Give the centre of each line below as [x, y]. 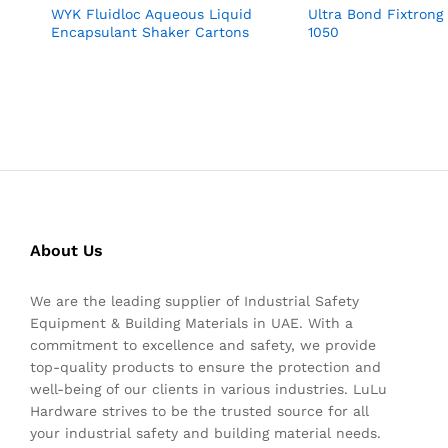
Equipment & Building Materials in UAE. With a [191, 323]
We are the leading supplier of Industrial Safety [194, 301]
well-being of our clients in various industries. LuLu [208, 389]
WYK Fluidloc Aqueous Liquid [151, 14]
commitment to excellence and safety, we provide [203, 345]
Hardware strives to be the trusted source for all [199, 411]
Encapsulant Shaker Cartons [150, 32]
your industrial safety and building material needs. [205, 433]
